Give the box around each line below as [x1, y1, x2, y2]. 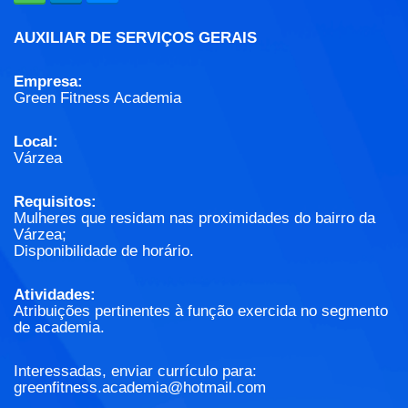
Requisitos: [14, 193, 97, 211]
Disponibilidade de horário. [14, 242, 194, 260]
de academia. [14, 319, 105, 337]
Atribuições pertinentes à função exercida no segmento [14, 302, 388, 321]
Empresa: [14, 73, 83, 91]
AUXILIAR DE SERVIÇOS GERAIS [14, 29, 257, 47]
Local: [14, 133, 58, 151]
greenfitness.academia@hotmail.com [14, 379, 266, 397]
